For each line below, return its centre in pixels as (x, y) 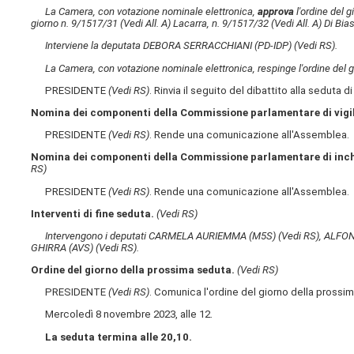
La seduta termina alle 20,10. (119, 337)
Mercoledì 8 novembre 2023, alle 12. (122, 314)
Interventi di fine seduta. (93, 213)
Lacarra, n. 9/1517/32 (221, 24)
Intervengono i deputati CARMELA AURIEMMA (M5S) (162, 235)
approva (276, 12)
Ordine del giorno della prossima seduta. (133, 270)
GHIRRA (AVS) (64, 247)
